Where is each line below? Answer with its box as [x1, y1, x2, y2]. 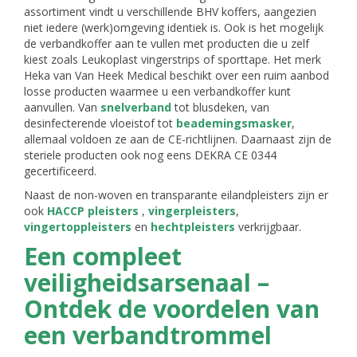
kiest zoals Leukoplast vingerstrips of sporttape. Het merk [24, 52, 321, 67]
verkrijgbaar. [235, 219, 301, 234]
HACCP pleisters [47, 203, 139, 218]
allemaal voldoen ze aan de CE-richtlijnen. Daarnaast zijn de [24, 131, 331, 147]
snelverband [100, 100, 171, 115]
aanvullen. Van [24, 100, 100, 115]
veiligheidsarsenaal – [24, 266, 269, 299]
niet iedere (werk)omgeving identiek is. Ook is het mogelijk [24, 20, 324, 35]
